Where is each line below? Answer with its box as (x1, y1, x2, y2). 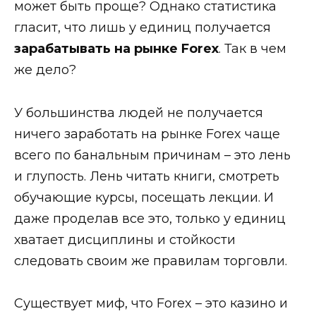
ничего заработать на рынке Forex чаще (14, 126, 280, 142)
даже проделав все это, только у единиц (14, 210, 286, 226)
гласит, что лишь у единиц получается (14, 20, 271, 36)
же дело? (14, 62, 76, 78)
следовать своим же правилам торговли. (14, 253, 287, 269)
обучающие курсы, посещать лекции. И (14, 189, 274, 205)
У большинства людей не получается (14, 104, 263, 121)
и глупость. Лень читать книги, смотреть (14, 168, 279, 184)
